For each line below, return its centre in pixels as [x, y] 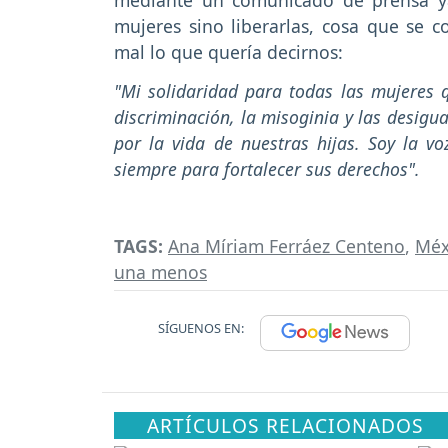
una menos [160, 272]
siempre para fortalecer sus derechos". [267, 168]
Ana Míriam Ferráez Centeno [286, 246]
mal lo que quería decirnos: [231, 52]
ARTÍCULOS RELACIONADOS [286, 426]
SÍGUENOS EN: [201, 328]
